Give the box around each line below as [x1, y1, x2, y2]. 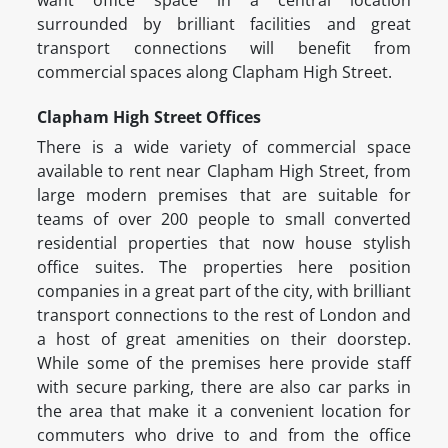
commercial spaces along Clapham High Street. [37, 61, 396, 84]
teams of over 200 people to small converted [37, 208, 411, 231]
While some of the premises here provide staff [37, 352, 411, 375]
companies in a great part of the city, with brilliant [37, 280, 411, 303]
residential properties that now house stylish [37, 232, 411, 255]
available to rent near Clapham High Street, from [37, 160, 411, 183]
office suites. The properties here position [37, 256, 411, 279]
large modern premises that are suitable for [37, 184, 411, 207]
